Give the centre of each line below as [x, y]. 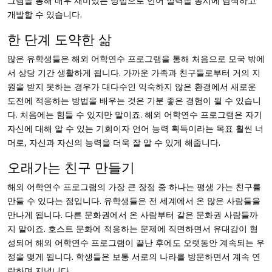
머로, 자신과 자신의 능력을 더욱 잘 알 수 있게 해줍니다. [114, 142]
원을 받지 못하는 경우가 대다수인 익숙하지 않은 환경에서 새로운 [132, 87]
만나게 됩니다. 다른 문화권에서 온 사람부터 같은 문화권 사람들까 [133, 215]
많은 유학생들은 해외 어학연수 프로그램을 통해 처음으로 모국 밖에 [136, 59]
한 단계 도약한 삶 [59, 39]
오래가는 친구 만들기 [71, 167]
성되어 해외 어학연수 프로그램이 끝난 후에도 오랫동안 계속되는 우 [136, 243]
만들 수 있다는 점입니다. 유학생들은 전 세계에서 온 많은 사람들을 [134, 201]
